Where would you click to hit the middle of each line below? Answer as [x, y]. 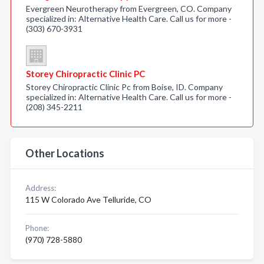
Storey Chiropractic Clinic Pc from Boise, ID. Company [124, 87]
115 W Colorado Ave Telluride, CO [88, 199]
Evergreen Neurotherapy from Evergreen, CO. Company [129, 9]
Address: [41, 188]
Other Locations [65, 153]
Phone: [37, 228]
